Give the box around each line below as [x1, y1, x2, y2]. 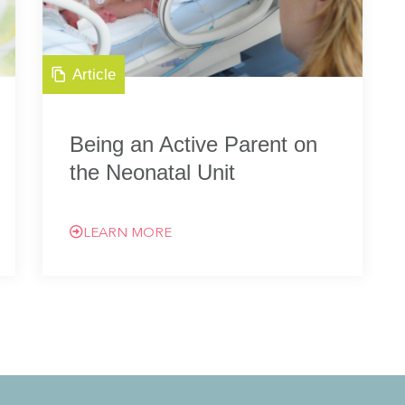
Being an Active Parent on [70, 132, 318, 156]
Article [72, 66, 117, 83]
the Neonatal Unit [70, 160, 236, 184]
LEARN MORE [83, 227, 173, 240]
